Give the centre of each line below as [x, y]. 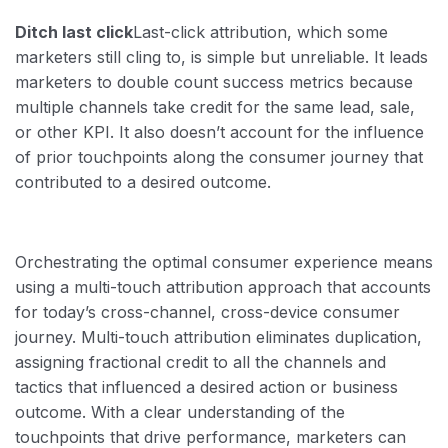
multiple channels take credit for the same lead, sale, [215, 107]
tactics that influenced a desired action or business [206, 387]
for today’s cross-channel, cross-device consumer [207, 312]
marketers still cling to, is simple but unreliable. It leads [221, 57]
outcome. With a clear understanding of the [180, 412]
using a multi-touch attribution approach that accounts [223, 287]
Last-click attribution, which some [260, 32]
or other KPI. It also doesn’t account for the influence [219, 132]
